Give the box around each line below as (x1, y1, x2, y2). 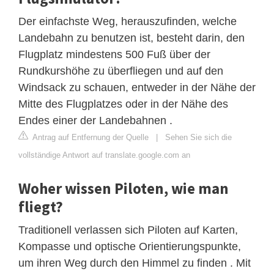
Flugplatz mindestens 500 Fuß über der (18, 48, 210, 61)
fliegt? (18, 196, 63, 217)
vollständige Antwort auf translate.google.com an (18, 150, 190, 160)
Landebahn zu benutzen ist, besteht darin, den (18, 31, 245, 44)
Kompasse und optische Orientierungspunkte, (18, 240, 241, 253)
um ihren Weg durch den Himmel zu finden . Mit (18, 256, 251, 269)
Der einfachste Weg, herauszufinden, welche (18, 15, 237, 28)
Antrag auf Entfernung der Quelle (31, 132, 149, 142)
